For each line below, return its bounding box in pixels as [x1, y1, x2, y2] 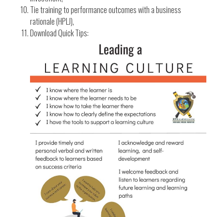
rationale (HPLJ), [30, 15, 75, 28]
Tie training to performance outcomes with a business [30, 4, 182, 16]
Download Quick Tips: [30, 27, 89, 39]
